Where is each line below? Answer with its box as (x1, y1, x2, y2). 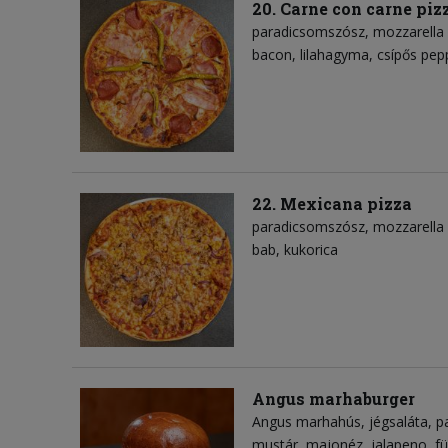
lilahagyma (300, 45, 369, 65)
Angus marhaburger (252, 388, 415, 410)
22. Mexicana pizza (252, 193, 412, 215)
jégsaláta (369, 412, 428, 432)
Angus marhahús (252, 412, 361, 432)
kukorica (284, 240, 338, 260)
